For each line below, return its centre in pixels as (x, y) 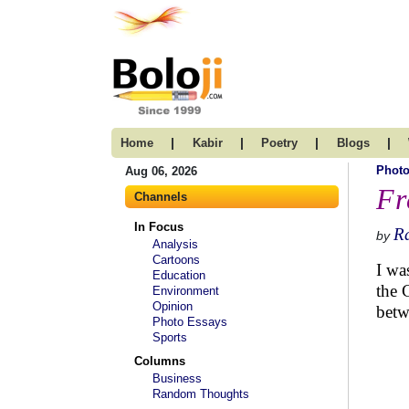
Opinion (173, 306)
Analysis (175, 244)
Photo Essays (190, 322)
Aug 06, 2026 (161, 171)
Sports (170, 337)
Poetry (279, 143)
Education (179, 275)
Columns (160, 361)
